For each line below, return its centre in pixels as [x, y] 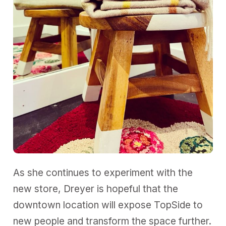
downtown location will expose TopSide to [108, 205]
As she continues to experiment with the [103, 173]
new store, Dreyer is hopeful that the [96, 189]
